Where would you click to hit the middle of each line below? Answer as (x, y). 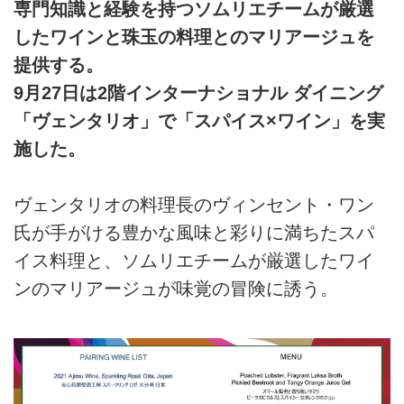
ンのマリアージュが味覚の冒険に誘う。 (176, 289)
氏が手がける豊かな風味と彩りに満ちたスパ (194, 233)
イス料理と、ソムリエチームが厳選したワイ (194, 261)
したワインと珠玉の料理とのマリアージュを (194, 37)
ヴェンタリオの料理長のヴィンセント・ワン (194, 205)
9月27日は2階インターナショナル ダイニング (198, 92)
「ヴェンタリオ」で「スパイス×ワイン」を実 (199, 120)
